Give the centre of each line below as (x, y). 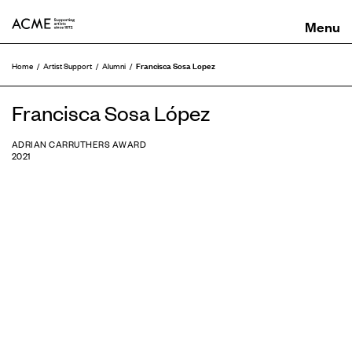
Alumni (114, 66)
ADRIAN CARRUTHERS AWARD (79, 143)
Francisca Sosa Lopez (176, 65)
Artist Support (68, 66)
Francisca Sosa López (111, 112)
